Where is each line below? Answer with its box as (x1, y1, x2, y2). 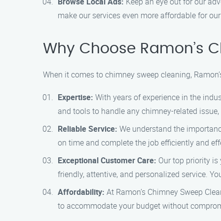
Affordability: (58, 186, 105, 197)
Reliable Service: (58, 123, 117, 134)
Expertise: (58, 92, 93, 103)
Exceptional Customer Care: (58, 155, 156, 166)
